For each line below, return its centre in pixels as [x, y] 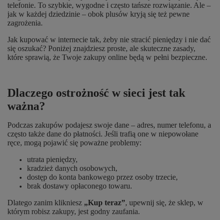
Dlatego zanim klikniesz [46, 203]
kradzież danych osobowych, [72, 168]
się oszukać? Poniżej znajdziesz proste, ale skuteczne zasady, [101, 48]
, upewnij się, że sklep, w [164, 203]
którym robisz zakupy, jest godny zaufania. [74, 211]
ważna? [26, 106]
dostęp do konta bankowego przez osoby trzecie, [102, 177]
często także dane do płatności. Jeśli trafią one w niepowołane [103, 134]
